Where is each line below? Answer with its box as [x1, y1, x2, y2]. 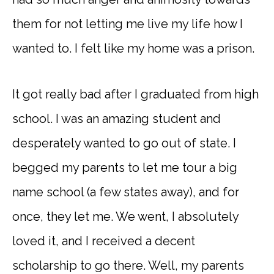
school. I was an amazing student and [12, 111, 221, 127]
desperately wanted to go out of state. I [12, 136, 236, 151]
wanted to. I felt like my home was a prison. [12, 41, 254, 56]
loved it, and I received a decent [12, 234, 195, 249]
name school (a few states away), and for [12, 185, 239, 200]
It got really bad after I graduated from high [12, 87, 259, 102]
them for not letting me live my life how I [12, 17, 243, 32]
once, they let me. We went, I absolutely [12, 209, 239, 224]
